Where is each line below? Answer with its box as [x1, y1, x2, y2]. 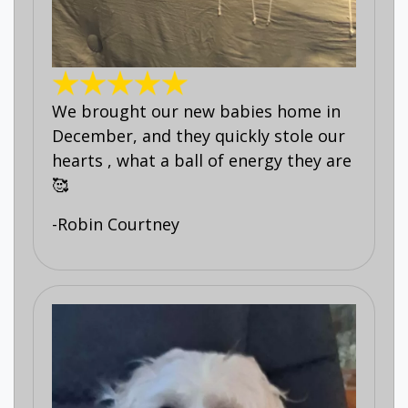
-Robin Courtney [52, 213, 179, 236]
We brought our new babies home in [52, 100, 341, 123]
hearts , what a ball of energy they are [52, 149, 352, 172]
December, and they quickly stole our [52, 125, 345, 148]
